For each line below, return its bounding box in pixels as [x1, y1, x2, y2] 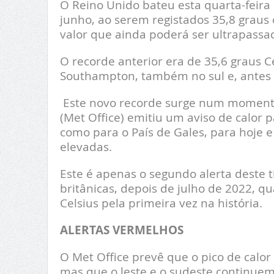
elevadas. [59, 139, 112, 155]
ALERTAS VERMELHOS [59, 222, 183, 239]
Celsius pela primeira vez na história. [59, 195, 265, 211]
